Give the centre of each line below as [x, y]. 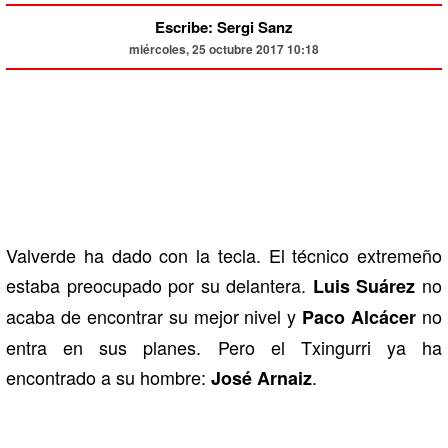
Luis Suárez [364, 286]
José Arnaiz [261, 378]
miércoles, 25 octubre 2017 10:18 [224, 49]
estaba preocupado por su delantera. [159, 285]
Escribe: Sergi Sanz [224, 27]
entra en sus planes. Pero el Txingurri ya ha [224, 347]
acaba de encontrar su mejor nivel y [154, 316]
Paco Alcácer [359, 317]
